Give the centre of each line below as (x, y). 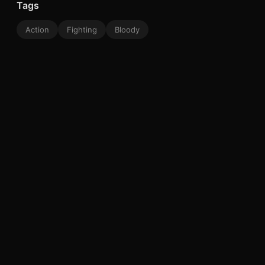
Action (37, 29)
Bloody (127, 29)
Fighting (82, 29)
